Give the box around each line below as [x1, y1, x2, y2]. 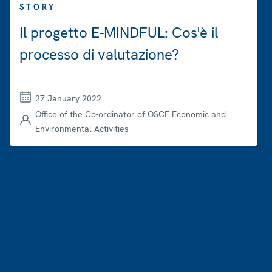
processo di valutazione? [19, 45, 179, 64]
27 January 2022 [35, 93, 101, 104]
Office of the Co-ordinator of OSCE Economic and [35, 109, 226, 120]
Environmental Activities [35, 123, 129, 135]
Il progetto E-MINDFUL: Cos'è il [19, 23, 218, 42]
